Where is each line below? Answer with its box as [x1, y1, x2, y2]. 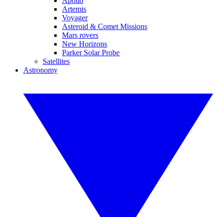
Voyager [62, 14, 88, 22]
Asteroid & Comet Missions [62, 22, 147, 31]
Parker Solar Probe [62, 48, 120, 57]
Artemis [62, 5, 86, 13]
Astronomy [23, 66, 58, 74]
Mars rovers [62, 31, 98, 39]
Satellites [43, 57, 70, 65]
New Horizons [62, 40, 107, 48]
